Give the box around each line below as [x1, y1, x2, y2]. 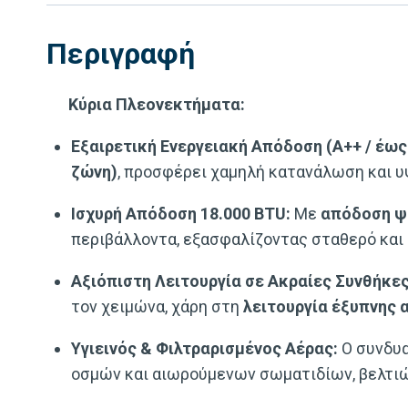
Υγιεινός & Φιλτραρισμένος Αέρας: [71, 338, 338, 358]
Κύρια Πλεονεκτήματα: [46, 94, 245, 114]
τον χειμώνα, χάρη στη [71, 296, 243, 316]
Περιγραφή [46, 36, 195, 71]
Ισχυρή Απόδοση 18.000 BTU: [71, 203, 291, 223]
